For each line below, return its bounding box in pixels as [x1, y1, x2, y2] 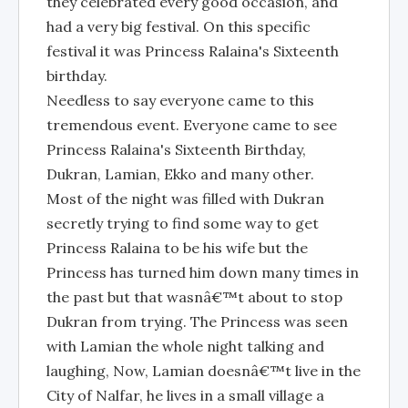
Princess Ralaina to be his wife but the [46, 239, 308, 257]
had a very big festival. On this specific [46, 17, 311, 36]
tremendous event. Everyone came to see [46, 116, 337, 134]
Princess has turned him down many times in [46, 263, 359, 281]
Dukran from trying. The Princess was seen [46, 312, 348, 331]
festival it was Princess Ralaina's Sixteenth [46, 42, 339, 60]
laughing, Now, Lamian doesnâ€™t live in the [46, 362, 361, 380]
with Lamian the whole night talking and [46, 337, 324, 355]
